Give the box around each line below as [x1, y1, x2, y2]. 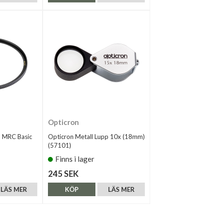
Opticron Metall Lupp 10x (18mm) [48, 133, 145, 140]
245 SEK [48, 169, 78, 179]
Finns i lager [55, 155, 94, 163]
